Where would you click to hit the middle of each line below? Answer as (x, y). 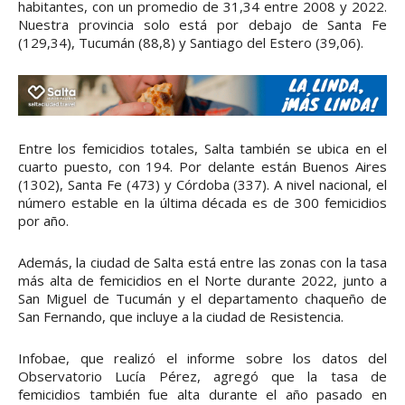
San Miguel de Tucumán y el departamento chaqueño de (202, 298)
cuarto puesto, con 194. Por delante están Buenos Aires (202, 166)
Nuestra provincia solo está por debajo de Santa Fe (202, 24)
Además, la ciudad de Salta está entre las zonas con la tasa (202, 262)
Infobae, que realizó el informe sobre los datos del (202, 358)
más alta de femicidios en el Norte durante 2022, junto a (202, 280)
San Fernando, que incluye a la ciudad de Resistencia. (181, 316)
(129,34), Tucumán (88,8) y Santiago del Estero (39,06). (191, 42)
